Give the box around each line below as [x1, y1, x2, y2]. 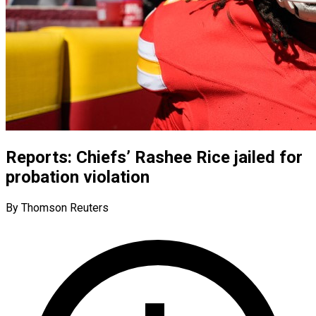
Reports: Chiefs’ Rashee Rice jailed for [6, 147, 303, 167]
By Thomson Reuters [6, 200, 109, 214]
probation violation [6, 166, 150, 187]
